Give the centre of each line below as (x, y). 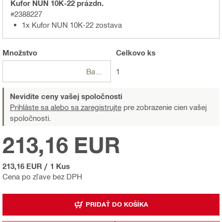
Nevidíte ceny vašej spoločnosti (66, 96)
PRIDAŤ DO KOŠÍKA (117, 204)
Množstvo (20, 52)
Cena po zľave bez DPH (42, 176)
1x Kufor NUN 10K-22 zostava (72, 25)
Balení (99, 71)
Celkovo (131, 52)
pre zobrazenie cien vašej (164, 107)
